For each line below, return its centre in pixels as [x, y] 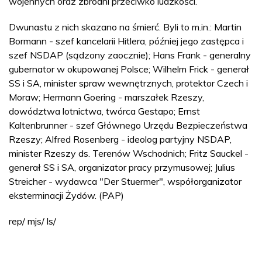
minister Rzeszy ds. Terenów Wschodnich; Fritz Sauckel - [129, 153]
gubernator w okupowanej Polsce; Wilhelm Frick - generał [129, 69]
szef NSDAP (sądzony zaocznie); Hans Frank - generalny [130, 55]
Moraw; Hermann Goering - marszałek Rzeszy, [106, 97]
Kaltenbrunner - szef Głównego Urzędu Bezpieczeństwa [128, 125]
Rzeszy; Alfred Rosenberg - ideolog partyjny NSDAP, [120, 139]
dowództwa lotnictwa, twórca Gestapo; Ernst [104, 111]
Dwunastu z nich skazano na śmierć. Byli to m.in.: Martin [125, 27]
